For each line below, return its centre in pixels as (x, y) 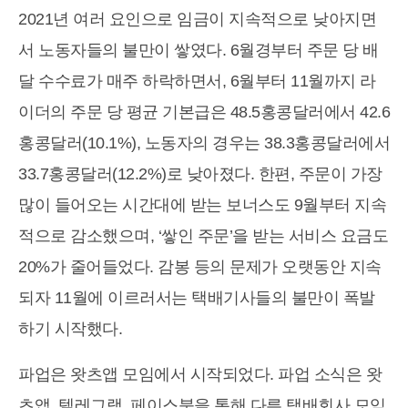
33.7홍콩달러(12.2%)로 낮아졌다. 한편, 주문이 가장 (200, 174)
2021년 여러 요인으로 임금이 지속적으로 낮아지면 (197, 20)
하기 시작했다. (70, 329)
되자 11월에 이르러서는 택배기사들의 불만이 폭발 (197, 298)
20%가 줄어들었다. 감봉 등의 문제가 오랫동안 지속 (200, 267)
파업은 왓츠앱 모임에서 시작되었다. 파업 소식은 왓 (200, 375)
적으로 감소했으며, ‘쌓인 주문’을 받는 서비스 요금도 (203, 236)
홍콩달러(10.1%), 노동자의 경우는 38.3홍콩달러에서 (204, 143)
